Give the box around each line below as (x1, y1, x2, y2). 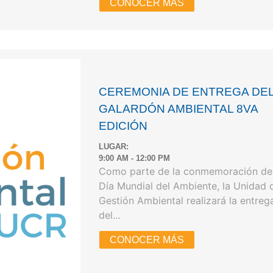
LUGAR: (99, 141, 129, 151)
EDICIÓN (99, 119, 148, 133)
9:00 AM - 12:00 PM (99, 153, 171, 163)
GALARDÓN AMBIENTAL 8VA (99, 102, 258, 116)
